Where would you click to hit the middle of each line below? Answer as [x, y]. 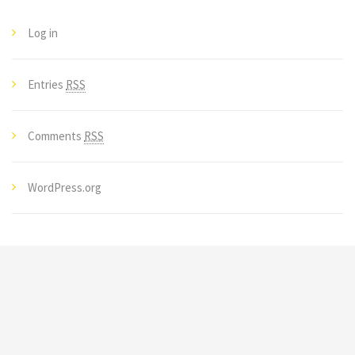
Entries [47, 84]
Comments [56, 136]
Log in [43, 33]
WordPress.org [65, 187]
